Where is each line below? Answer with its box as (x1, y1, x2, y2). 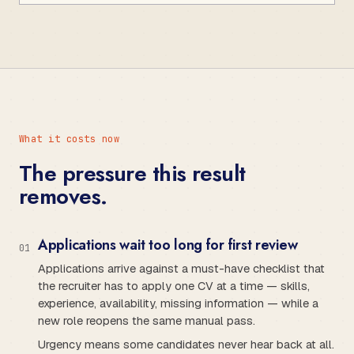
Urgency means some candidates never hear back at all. (38, 336, 334, 352)
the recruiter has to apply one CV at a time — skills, (38, 277, 310, 293)
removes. (19, 179, 107, 213)
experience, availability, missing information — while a (38, 295, 318, 311)
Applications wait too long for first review (38, 234, 298, 255)
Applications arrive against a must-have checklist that (38, 260, 325, 276)
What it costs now (19, 132, 120, 145)
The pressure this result (19, 156, 246, 190)
